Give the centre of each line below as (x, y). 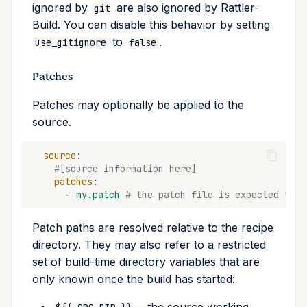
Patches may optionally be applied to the (138, 105)
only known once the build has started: (134, 279)
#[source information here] (125, 168)
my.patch (98, 194)
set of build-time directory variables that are (146, 262)
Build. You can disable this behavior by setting (151, 25)
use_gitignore (71, 43)
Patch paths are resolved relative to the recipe (153, 228)
